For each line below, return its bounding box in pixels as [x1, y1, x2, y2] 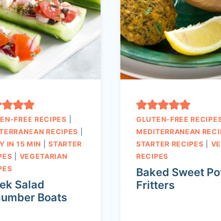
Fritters [136, 179, 175, 192]
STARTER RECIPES [136, 140, 204, 148]
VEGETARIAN [19, 152, 68, 161]
